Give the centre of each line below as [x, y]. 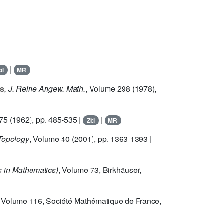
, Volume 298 [108, 89]
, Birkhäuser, [120, 170]
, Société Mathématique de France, [102, 201]
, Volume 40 [49, 139]
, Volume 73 [78, 170]
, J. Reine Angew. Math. [45, 89]
